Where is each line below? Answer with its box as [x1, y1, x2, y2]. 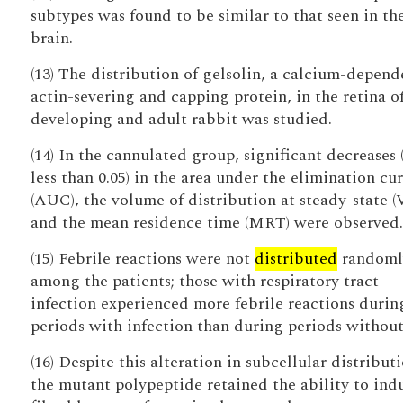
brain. [30, 26, 73, 50]
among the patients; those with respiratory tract [30, 269, 379, 293]
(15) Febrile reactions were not [30, 246, 255, 271]
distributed [254, 246, 337, 271]
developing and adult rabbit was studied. [30, 107, 332, 131]
